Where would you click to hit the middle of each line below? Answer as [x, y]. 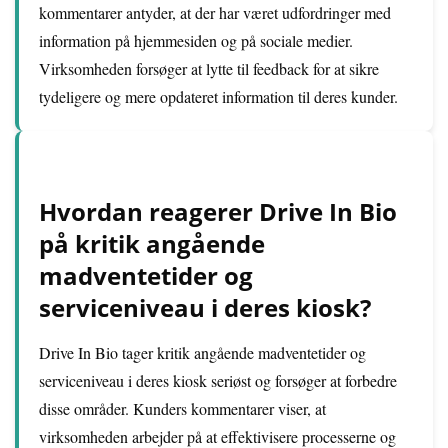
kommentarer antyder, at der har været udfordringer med [215, 12]
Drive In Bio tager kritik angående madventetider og [202, 352]
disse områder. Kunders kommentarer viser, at [182, 408]
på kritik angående [152, 243]
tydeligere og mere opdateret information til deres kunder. [218, 96]
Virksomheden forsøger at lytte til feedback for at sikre [209, 68]
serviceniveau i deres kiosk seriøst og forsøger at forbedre [218, 380]
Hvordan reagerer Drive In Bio [218, 211]
